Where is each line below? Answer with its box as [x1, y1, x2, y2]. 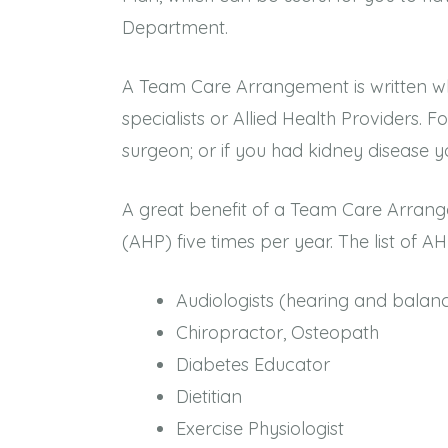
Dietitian [176, 385, 242, 408]
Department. [122, 16, 228, 39]
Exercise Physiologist [176, 417, 344, 440]
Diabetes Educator [176, 353, 330, 376]
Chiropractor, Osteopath [176, 321, 379, 344]
